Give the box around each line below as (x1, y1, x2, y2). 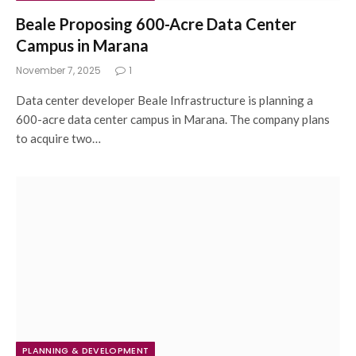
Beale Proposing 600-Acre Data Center (16, 14, 296, 33)
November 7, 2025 (16, 64, 101, 77)
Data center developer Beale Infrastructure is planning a (16, 93, 313, 107)
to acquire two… (16, 131, 101, 145)
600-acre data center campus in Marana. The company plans (16, 112, 330, 126)
